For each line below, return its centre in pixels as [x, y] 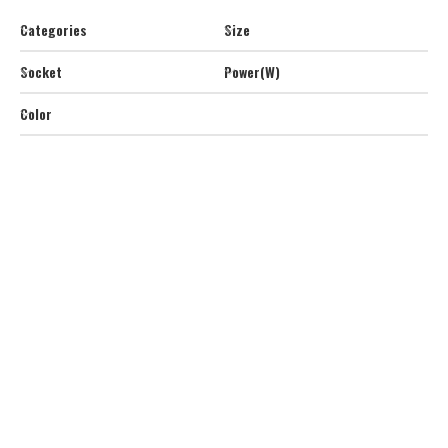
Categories [53, 29]
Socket [41, 71]
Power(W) [252, 71]
